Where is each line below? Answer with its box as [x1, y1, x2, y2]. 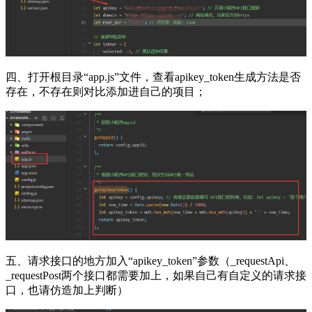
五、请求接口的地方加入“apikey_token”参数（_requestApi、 [6, 254, 295, 267]
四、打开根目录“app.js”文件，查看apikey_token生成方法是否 [6, 71, 301, 84]
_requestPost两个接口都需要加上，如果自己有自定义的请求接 [6, 269, 306, 281]
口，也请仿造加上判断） [6, 283, 128, 296]
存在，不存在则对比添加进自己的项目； [6, 86, 206, 98]
